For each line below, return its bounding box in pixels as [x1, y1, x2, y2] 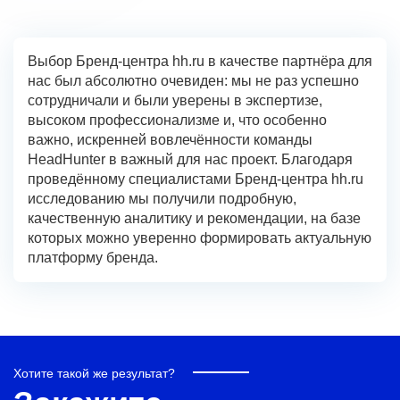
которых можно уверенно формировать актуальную [28, 230, 371, 246]
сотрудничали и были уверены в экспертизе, [28, 93, 322, 108]
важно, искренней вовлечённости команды [28, 132, 312, 147]
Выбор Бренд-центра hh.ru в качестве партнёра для [28, 54, 372, 69]
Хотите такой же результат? [13, 366, 175, 380]
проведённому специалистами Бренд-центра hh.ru [28, 171, 363, 187]
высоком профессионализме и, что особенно [28, 112, 327, 128]
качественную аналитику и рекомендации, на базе [28, 211, 361, 226]
